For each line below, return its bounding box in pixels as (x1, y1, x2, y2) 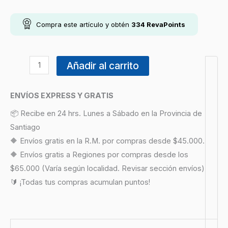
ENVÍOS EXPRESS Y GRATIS (10, 91, 113, 101)
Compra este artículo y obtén (36, 20, 131, 28)
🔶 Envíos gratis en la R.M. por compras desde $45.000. (10, 136, 205, 146)
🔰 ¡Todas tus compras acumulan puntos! (10, 177, 150, 187)
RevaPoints (145, 20, 185, 28)
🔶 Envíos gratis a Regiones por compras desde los (10, 150, 188, 159)
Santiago (10, 122, 40, 132)
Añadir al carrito (66, 59, 139, 72)
